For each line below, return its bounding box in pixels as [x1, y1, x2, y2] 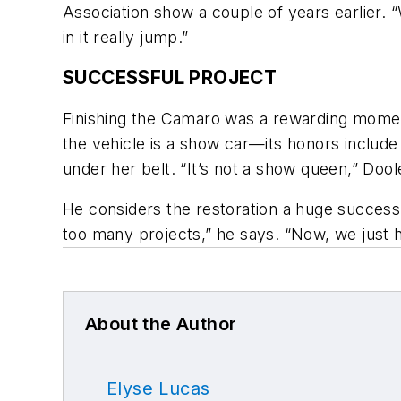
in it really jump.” [63, 27, 189, 47]
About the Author [85, 313, 237, 336]
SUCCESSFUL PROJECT [63, 66, 277, 90]
